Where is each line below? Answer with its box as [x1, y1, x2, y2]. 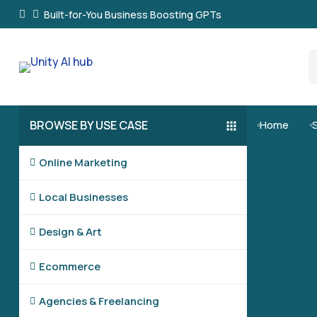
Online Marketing [38, 155, 127, 170]
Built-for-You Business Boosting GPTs [43, 7, 221, 21]
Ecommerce [38, 259, 100, 274]
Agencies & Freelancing [38, 294, 159, 309]
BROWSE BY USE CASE [29, 117, 148, 133]
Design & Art [38, 224, 102, 239]
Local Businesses [38, 190, 128, 204]
